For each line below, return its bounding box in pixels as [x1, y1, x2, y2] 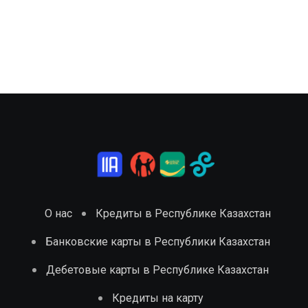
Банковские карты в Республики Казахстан [45, 234, 270, 248]
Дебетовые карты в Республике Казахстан [46, 263, 269, 276]
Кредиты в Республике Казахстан [95, 206, 271, 220]
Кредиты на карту [111, 291, 203, 305]
